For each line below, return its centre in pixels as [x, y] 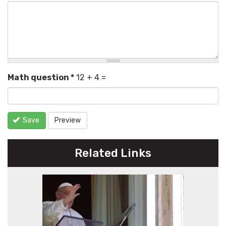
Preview [68, 121]
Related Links [113, 153]
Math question [39, 78]
